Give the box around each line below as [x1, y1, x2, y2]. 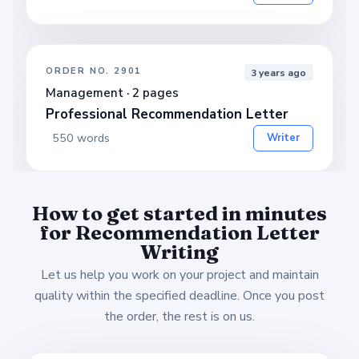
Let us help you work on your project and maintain [40, 265, 319, 284]
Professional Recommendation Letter [46, 104, 288, 123]
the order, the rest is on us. [104, 307, 255, 325]
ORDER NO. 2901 [46, 65, 143, 78]
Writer [267, 130, 300, 145]
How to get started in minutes [32, 200, 327, 225]
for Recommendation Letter [39, 220, 320, 244]
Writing [140, 239, 219, 264]
